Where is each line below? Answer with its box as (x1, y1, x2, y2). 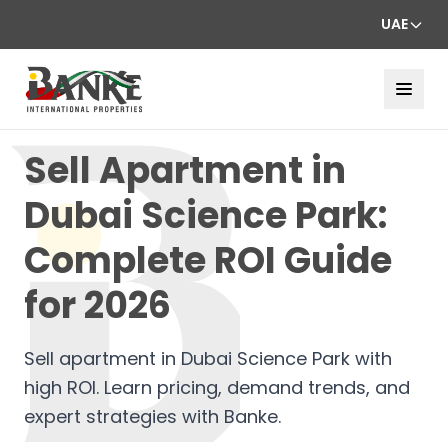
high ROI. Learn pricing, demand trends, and (24, 374, 410, 400)
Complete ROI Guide (24, 234, 392, 286)
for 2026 (24, 279, 171, 331)
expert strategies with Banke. (24, 403, 281, 429)
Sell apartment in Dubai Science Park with (24, 345, 392, 371)
